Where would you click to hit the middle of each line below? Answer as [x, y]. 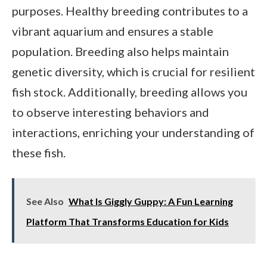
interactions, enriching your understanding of [133, 132]
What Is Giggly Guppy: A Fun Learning [151, 201]
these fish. [39, 152]
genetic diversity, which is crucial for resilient [133, 71]
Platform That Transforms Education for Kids [128, 221]
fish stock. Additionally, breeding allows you [130, 91]
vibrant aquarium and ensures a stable [113, 31]
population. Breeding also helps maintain [120, 51]
